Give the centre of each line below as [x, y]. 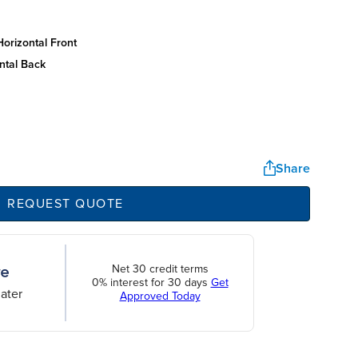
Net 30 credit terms [160, 269]
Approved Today [160, 296]
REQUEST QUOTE [65, 203]
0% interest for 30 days [151, 283]
